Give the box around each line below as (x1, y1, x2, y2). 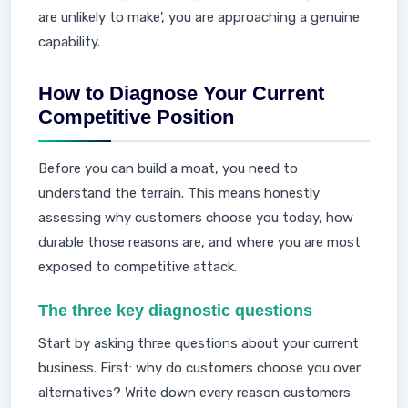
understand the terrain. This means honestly (38, 185, 320, 201)
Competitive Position (38, 106, 234, 128)
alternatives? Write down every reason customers (38, 384, 351, 401)
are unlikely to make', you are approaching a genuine (38, 9, 360, 25)
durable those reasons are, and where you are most (38, 234, 361, 250)
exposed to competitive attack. (38, 259, 237, 275)
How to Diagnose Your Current (38, 82, 324, 105)
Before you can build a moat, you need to (38, 160, 298, 177)
